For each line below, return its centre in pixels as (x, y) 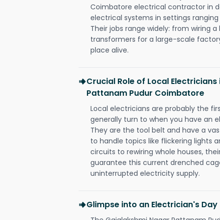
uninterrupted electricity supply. (145, 173)
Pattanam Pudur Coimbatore (145, 93)
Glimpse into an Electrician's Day (152, 204)
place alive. (110, 50)
